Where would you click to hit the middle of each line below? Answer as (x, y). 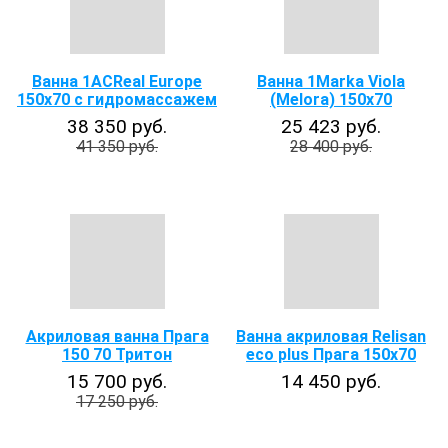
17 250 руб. (117, 401)
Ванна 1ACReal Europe (117, 81)
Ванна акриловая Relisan (331, 336)
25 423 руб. (331, 126)
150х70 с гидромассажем (117, 99)
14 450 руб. (331, 381)
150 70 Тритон (117, 354)
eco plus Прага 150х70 (331, 354)
